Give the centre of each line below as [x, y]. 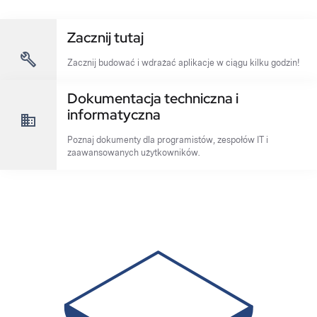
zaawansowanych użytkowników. [133, 152]
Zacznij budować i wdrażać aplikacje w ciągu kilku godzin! [184, 63]
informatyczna [114, 115]
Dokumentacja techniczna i [153, 98]
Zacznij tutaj [105, 38]
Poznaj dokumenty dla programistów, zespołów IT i [168, 140]
